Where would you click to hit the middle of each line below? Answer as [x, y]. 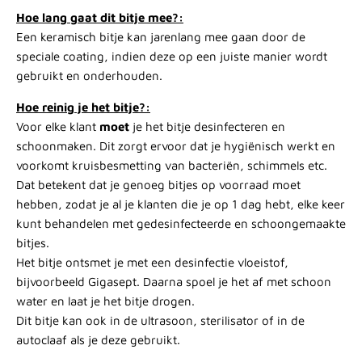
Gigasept [112, 282]
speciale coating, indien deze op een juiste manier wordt [172, 57]
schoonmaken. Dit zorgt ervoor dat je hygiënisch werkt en [176, 146]
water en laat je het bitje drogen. [105, 301]
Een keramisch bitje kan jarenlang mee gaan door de [161, 37]
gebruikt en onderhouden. [89, 76]
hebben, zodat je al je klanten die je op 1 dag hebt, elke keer [181, 204]
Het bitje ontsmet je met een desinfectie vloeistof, [152, 263]
